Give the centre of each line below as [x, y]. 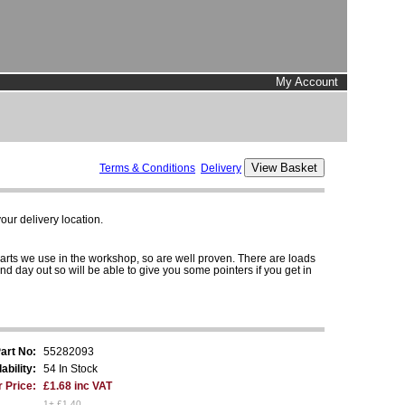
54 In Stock [71, 368]
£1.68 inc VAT [78, 386]
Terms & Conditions [147, 168]
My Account [307, 82]
